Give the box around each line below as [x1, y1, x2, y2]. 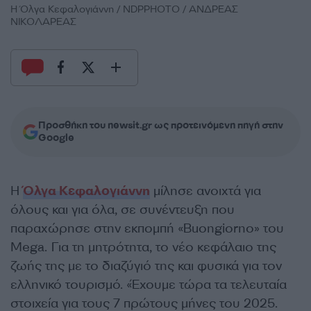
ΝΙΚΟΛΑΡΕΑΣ [10, 15, 76, 28]
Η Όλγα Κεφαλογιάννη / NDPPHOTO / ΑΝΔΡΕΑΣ [10, 2, 238, 16]
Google [38, 131, 74, 144]
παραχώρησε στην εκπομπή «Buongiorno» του [10, 219, 284, 237]
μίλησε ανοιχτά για [150, 182, 261, 199]
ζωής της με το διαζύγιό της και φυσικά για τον [10, 257, 282, 274]
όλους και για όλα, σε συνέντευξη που [10, 201, 235, 218]
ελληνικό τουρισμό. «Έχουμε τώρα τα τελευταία [10, 276, 287, 293]
